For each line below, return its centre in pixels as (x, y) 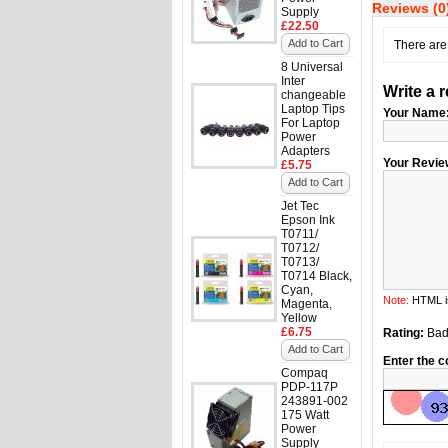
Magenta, (306, 304)
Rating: (403, 333)
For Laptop (310, 123)
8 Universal (312, 67)
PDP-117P (309, 387)
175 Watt (305, 415)
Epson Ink (308, 220)
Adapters (305, 151)
